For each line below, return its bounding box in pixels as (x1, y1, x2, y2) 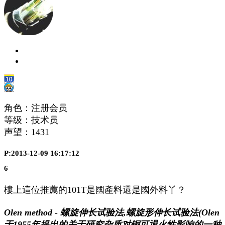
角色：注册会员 (4, 102, 67, 113)
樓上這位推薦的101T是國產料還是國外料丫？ (4, 185, 186, 195)
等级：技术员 (4, 115, 58, 125)
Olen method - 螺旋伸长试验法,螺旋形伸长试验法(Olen (4, 207, 219, 218)
